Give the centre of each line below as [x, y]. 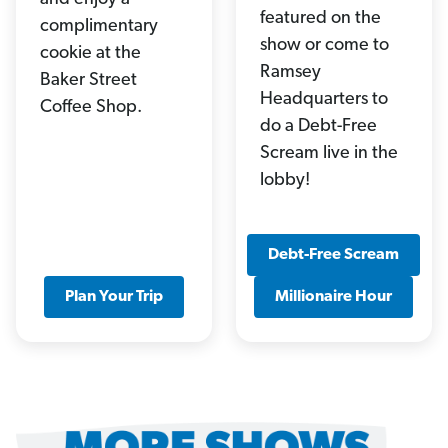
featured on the [320, 19]
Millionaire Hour [334, 297]
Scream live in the [328, 154]
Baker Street [88, 81]
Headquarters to [323, 100]
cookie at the [90, 54]
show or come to [324, 46]
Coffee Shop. [91, 108]
